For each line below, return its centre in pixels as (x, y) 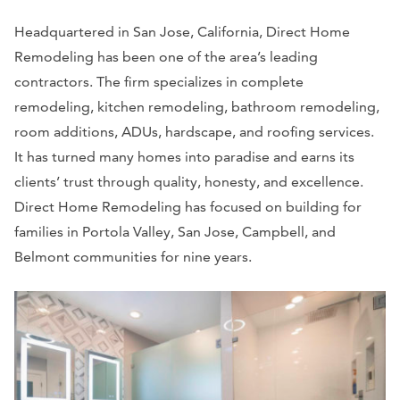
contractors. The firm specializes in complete (159, 82)
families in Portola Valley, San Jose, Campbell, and (175, 232)
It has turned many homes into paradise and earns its (184, 157)
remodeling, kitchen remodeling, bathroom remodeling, (197, 107)
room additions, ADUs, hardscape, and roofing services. (194, 132)
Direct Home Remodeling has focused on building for (188, 207)
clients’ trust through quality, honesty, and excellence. (189, 182)
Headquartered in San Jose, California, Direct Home (182, 32)
